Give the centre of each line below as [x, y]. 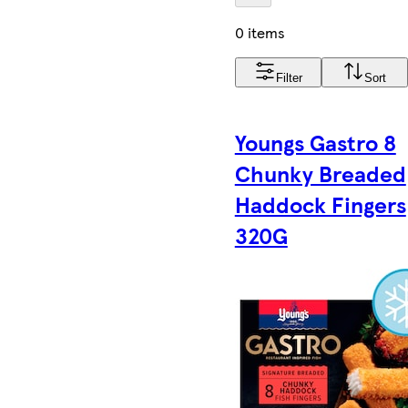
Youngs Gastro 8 [315, 142]
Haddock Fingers [320, 204]
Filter [289, 77]
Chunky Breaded [320, 173]
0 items [260, 32]
